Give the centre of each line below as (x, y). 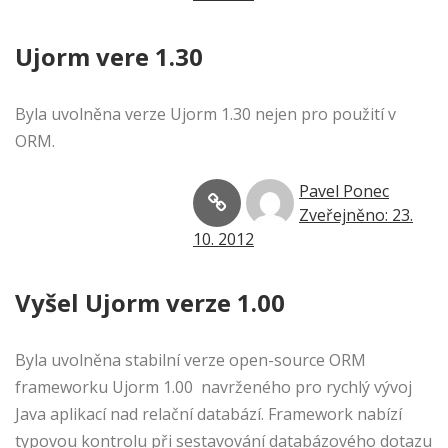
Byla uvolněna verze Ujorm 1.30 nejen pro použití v (205, 114)
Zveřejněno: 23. (356, 215)
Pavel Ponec (344, 191)
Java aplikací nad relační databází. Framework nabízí (208, 414)
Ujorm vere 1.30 (109, 57)
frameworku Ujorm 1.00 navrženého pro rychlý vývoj (213, 387)
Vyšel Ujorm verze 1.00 (150, 303)
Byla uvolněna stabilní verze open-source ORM (190, 360)
